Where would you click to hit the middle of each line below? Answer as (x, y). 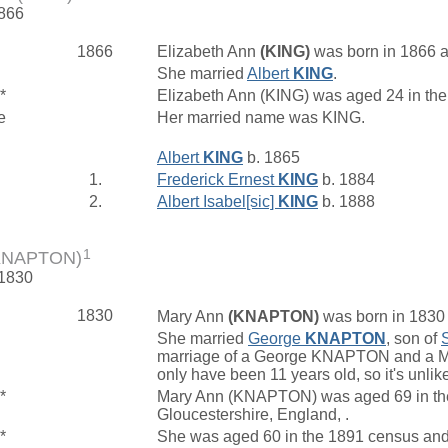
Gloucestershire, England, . (255, 415)
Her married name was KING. (263, 117)
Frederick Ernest (217, 179)
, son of (413, 339)
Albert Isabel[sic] (217, 201)
